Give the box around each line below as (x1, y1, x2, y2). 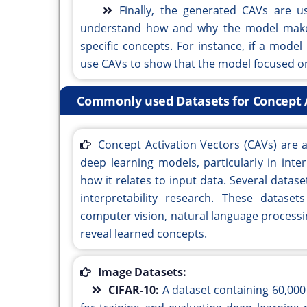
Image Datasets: (98, 265, 186, 280)
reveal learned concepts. (80, 226, 207, 242)
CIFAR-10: (108, 282, 162, 298)
